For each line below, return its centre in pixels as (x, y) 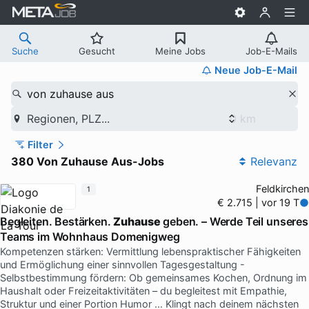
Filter (40, 144)
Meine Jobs (180, 51)
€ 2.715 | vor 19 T (259, 202)
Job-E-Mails (271, 51)
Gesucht (97, 51)
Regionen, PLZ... (68, 118)
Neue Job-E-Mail (256, 70)
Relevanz (274, 161)
